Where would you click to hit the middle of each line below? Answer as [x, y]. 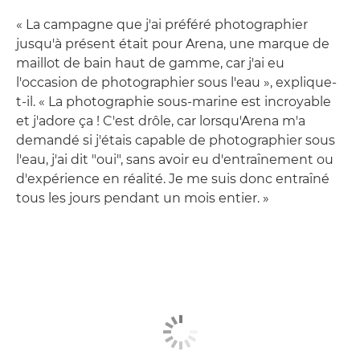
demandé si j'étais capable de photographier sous [176, 140]
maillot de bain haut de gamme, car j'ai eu [150, 63]
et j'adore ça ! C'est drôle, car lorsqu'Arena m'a [161, 121]
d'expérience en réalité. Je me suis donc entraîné [173, 178]
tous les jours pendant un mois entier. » [143, 198]
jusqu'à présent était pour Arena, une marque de [173, 43]
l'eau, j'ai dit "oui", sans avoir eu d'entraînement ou [175, 159]
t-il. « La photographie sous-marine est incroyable [174, 101]
